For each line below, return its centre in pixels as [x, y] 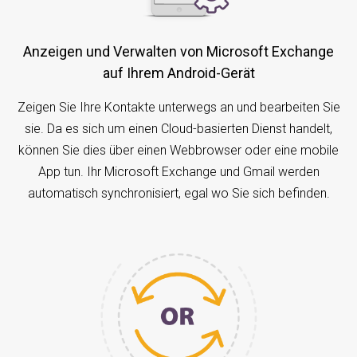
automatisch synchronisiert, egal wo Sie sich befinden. [178, 194]
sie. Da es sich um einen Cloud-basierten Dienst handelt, [178, 129]
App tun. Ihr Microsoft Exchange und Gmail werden [178, 172]
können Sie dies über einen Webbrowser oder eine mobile [178, 151]
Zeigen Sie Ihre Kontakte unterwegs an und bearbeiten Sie [178, 108]
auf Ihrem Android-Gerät [178, 73]
